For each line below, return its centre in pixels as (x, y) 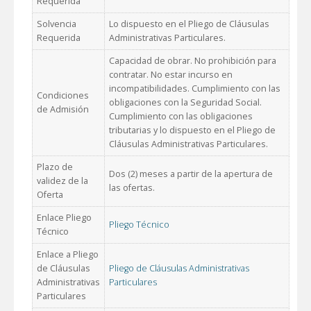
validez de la (62, 181)
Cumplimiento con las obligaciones (181, 117)
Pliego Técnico (139, 225)
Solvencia (57, 24)
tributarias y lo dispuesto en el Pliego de (192, 131)
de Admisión (63, 110)
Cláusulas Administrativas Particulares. (188, 144)
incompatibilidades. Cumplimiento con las (195, 89)
